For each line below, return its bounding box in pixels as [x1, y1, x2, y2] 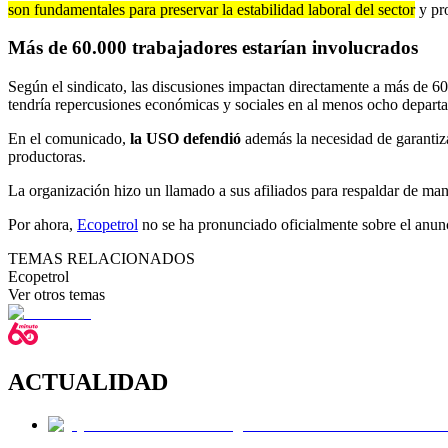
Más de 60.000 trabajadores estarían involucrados [8, 37, 418, 59]
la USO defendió [130, 130, 241, 148]
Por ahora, [8, 216, 77, 234]
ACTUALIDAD [8, 368, 168, 395]
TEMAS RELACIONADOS [8, 250, 195, 268]
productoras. [8, 148, 86, 166]
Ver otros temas [8, 286, 105, 304]
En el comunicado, [8, 130, 130, 148]
